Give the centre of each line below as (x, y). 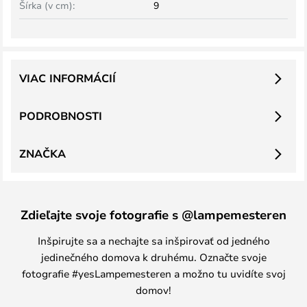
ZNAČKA (42, 153)
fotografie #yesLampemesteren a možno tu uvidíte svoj (153, 273)
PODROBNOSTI (61, 116)
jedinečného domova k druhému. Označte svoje (153, 257)
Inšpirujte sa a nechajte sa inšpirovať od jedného (153, 241)
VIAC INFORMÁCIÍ (67, 78)
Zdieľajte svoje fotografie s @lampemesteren (153, 214)
